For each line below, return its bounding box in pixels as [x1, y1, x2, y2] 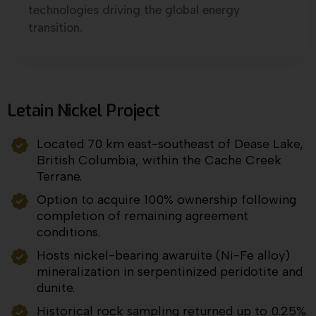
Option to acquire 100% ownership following [37, 192, 297, 208]
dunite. [37, 280, 75, 296]
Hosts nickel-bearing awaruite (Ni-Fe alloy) [37, 248, 291, 264]
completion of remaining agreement [37, 208, 249, 224]
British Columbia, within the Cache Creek [37, 152, 282, 169]
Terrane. [37, 169, 83, 185]
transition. [28, 20, 83, 35]
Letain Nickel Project [7, 99, 160, 123]
